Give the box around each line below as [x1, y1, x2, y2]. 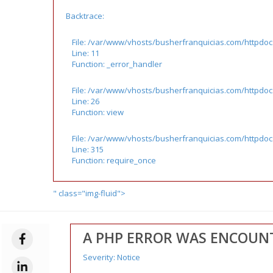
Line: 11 [72, 47, 99, 58]
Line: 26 [72, 95, 99, 107]
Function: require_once [72, 154, 156, 166]
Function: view [72, 106, 124, 118]
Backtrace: [66, 10, 104, 21]
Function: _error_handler [72, 58, 162, 69]
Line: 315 [72, 143, 104, 155]
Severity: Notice [82, 251, 140, 263]
